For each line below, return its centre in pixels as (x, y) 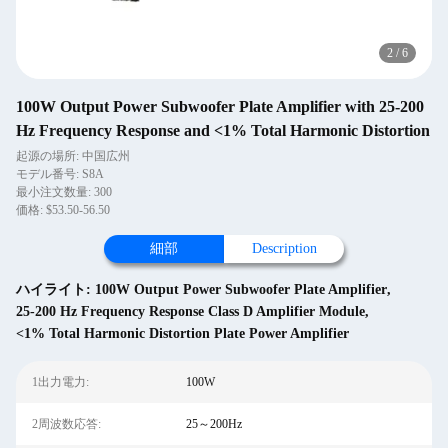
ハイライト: (55, 289)
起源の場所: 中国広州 (73, 156)
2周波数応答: (66, 424)
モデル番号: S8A (60, 174)
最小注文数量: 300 (64, 192)
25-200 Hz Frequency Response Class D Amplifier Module (190, 311)
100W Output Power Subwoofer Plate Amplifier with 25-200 (220, 106)
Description (284, 248)
